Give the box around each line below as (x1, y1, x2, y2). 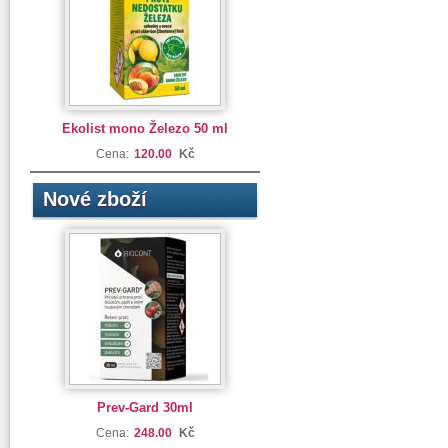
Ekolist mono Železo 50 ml (62, 121, 228, 136)
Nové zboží (43, 188, 147, 210)
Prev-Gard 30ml (97, 400, 193, 415)
